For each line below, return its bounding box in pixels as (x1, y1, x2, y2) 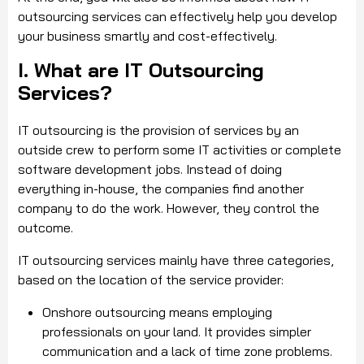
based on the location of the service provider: (18, 271, 284, 288)
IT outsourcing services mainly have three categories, (18, 252, 334, 269)
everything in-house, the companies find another (18, 180, 304, 197)
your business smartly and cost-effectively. (18, 28, 277, 45)
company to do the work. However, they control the (18, 200, 319, 217)
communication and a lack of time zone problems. (42, 343, 332, 360)
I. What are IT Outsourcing (18, 58, 264, 83)
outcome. (18, 219, 73, 236)
